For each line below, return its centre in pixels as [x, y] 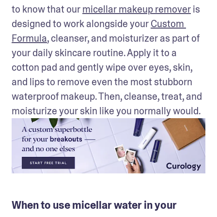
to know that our [47, 9]
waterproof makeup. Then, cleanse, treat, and [107, 96]
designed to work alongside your [81, 24]
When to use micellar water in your [94, 206]
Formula [29, 38]
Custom [167, 24]
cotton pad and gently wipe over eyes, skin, [102, 67]
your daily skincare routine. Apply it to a [94, 53]
